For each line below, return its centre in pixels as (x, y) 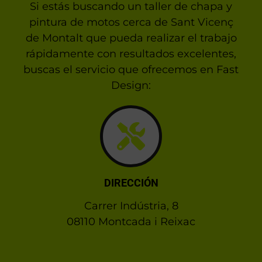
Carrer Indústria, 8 (131, 206)
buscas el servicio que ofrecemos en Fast (131, 70)
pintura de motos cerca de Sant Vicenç (131, 23)
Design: (131, 86)
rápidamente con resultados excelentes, (131, 54)
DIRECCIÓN (131, 183)
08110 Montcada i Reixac (131, 222)
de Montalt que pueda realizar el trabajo (131, 38)
